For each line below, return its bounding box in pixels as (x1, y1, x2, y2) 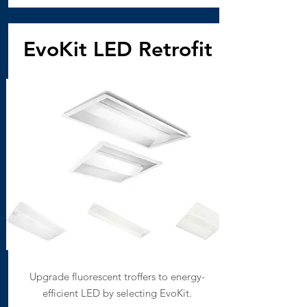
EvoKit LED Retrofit (23, 37, 212, 62)
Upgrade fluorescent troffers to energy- (29, 270, 205, 283)
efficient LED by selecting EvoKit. (42, 286, 192, 299)
